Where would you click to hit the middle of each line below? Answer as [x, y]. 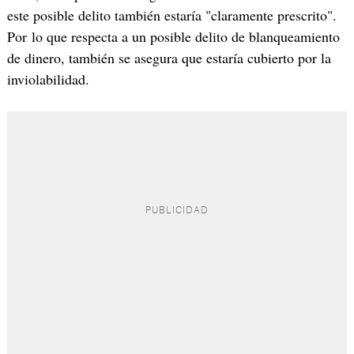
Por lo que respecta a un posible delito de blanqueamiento [173, 37]
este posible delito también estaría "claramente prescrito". [171, 15]
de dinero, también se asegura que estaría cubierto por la [169, 58]
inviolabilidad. [48, 79]
